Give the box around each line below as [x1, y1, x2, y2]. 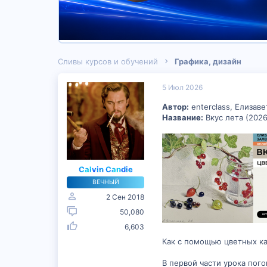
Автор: [162, 102, 189, 111]
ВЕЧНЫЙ [92, 178, 119, 186]
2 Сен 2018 [106, 192, 144, 201]
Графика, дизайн [175, 57, 242, 66]
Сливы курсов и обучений [58, 57, 158, 66]
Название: [162, 113, 203, 122]
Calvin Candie [78, 164, 133, 174]
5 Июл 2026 [162, 83, 203, 92]
